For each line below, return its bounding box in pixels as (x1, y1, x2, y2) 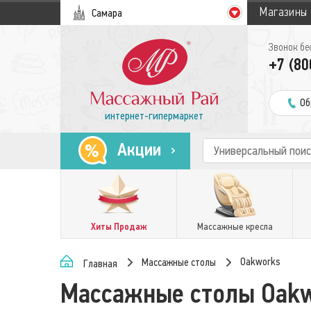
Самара (91, 6, 122, 19)
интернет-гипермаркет (105, 109, 204, 122)
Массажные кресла (196, 221, 273, 233)
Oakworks (240, 255, 280, 268)
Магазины (260, 6, 308, 19)
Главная (83, 258, 117, 270)
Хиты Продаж (90, 221, 147, 233)
